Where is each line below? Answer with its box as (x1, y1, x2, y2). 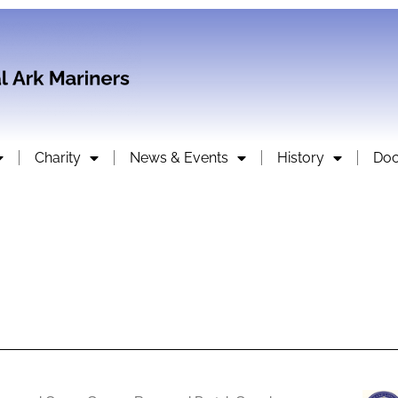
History (277, 148, 324, 166)
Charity (35, 148, 81, 166)
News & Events (130, 148, 228, 166)
